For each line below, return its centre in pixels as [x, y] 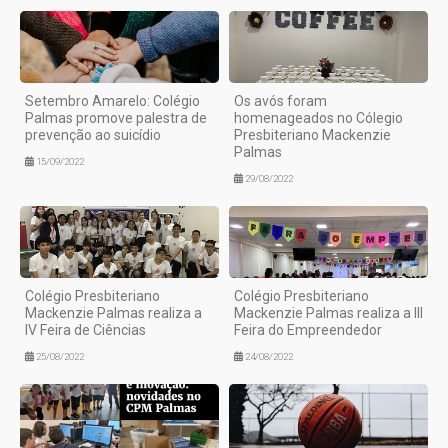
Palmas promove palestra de [116, 118]
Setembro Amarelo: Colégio [112, 101]
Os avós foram [280, 101]
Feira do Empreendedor [308, 330]
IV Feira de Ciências [85, 330]
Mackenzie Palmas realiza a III [328, 313]
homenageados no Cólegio [318, 118]
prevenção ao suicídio [93, 135]
